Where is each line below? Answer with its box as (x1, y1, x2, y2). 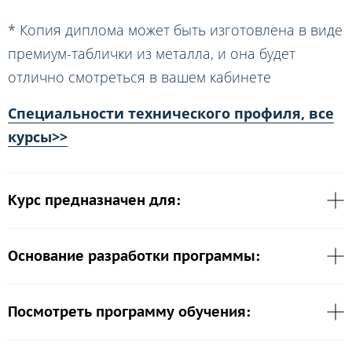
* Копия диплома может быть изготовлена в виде (8, 20, 343, 39)
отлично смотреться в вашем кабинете (8, 67, 271, 86)
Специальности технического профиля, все (8, 104, 334, 123)
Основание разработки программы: (8, 247, 260, 266)
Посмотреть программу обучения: (8, 302, 251, 321)
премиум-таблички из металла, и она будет (8, 43, 295, 63)
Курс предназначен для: (8, 191, 181, 210)
